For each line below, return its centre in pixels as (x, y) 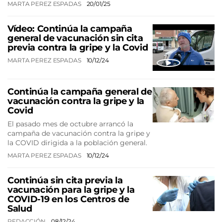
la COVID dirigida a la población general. (77, 143)
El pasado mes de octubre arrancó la (70, 124)
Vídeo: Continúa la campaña (70, 29)
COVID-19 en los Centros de (68, 199)
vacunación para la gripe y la (71, 190)
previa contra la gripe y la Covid (78, 48)
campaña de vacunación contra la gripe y (79, 134)
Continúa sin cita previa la (65, 181)
